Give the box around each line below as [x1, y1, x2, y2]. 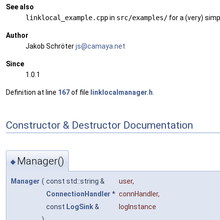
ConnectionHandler [46, 190, 110, 198]
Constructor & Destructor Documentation [6, 119, 193, 131]
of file [70, 88, 90, 97]
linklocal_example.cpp [26, 14, 108, 22]
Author [6, 31, 28, 40]
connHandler [119, 190, 158, 198]
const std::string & [46, 177, 106, 185]
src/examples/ [116, 14, 167, 22]
